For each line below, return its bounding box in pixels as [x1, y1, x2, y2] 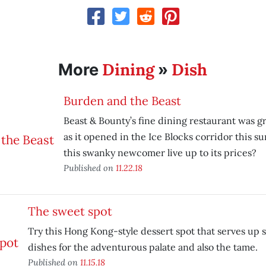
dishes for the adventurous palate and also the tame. [27, 241, 258, 253]
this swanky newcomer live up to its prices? [63, 147, 256, 159]
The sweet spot [27, 204, 112, 218]
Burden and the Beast [63, 93, 181, 108]
